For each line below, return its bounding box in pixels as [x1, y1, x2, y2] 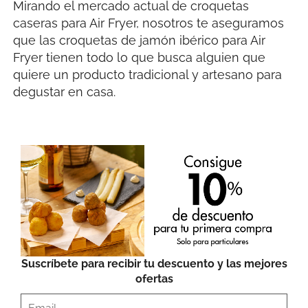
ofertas [135, 272, 173, 286]
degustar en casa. [13, 84, 116, 99]
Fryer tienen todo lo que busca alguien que [13, 49, 266, 65]
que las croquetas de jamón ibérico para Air [13, 32, 266, 47]
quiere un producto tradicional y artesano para [13, 67, 283, 82]
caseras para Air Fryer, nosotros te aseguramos [13, 15, 285, 30]
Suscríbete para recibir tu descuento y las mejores [21, 257, 287, 271]
